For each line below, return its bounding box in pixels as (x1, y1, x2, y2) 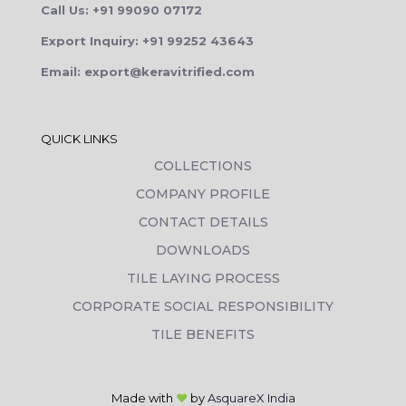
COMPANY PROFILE (136, 186, 270, 203)
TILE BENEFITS (151, 326, 255, 343)
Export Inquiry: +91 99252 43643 (41, 34, 254, 49)
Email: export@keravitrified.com (41, 64, 255, 80)
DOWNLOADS (156, 242, 250, 259)
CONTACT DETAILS (138, 214, 268, 231)
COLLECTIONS (154, 158, 252, 175)
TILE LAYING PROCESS (126, 270, 280, 287)
